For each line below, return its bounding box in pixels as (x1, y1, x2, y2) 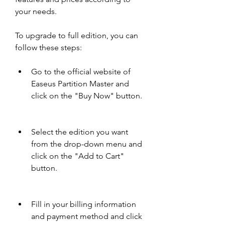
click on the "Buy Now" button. (31, 91, 142, 100)
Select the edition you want (31, 127, 128, 137)
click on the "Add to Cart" (31, 151, 124, 161)
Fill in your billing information (31, 199, 136, 209)
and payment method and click (31, 211, 142, 221)
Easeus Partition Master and (31, 79, 129, 88)
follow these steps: (15, 43, 82, 52)
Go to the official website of (31, 67, 131, 76)
